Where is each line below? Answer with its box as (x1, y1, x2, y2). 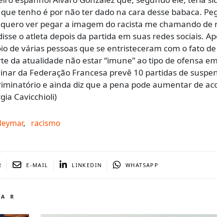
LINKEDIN (72, 161, 102, 169)
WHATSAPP (125, 161, 159, 169)
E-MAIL (26, 161, 48, 169)
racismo (31, 117, 61, 128)
